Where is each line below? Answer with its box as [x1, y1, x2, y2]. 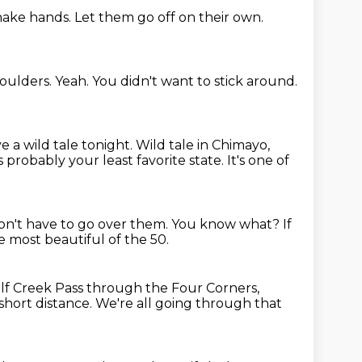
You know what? [171, 217, 283, 232]
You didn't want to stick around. [92, 74, 297, 89]
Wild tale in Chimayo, [136, 137, 270, 153]
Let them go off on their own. [74, 10, 263, 25]
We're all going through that [95, 296, 282, 311]
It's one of [227, 153, 289, 168]
